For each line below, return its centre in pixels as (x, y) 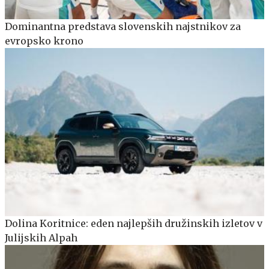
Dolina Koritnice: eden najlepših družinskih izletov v (134, 224)
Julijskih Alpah (41, 238)
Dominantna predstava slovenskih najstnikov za (123, 26)
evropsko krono (44, 41)
